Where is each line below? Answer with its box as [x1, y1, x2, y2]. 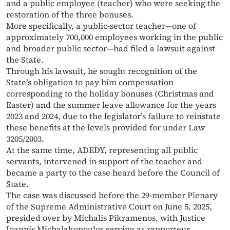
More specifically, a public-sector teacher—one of [6, 20, 196, 32]
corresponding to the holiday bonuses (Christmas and [6, 88, 214, 100]
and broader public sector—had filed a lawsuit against [6, 43, 215, 54]
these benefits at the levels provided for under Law [6, 122, 205, 133]
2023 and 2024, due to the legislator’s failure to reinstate [6, 110, 221, 122]
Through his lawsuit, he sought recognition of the [6, 65, 197, 77]
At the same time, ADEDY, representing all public [6, 144, 198, 156]
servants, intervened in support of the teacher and [6, 156, 202, 167]
